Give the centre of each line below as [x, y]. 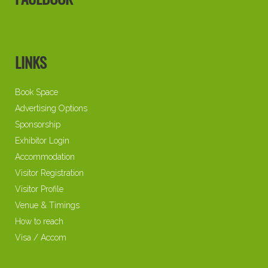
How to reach [39, 221]
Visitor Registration [49, 173]
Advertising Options [51, 108]
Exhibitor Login [42, 140]
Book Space [36, 92]
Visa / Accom [41, 237]
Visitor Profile [39, 189]
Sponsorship [38, 124]
